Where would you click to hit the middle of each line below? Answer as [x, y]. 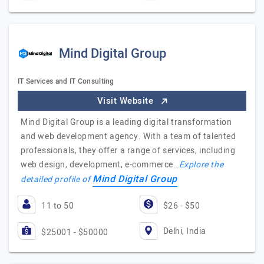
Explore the [201, 165]
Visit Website [126, 101]
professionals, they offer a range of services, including [128, 151]
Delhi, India [184, 231]
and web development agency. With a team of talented [128, 136]
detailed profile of [57, 179]
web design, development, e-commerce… [100, 165]
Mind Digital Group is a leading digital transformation [126, 122]
